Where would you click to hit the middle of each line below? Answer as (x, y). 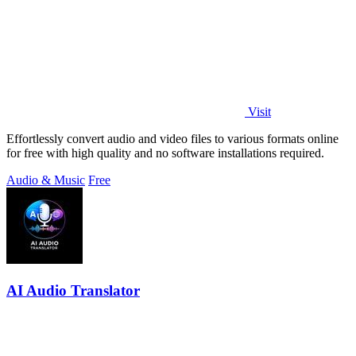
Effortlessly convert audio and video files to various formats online (172, 138)
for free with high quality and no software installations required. (165, 153)
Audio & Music (46, 180)
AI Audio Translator (73, 290)
